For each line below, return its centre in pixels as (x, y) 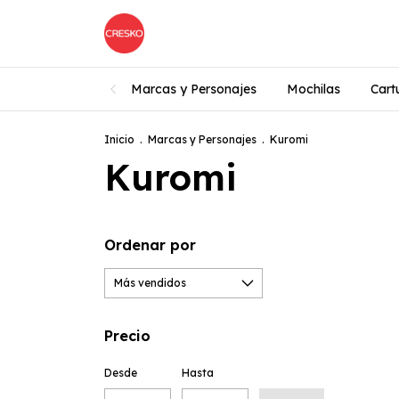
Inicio (119, 139)
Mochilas (313, 89)
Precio (127, 336)
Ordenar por (150, 245)
